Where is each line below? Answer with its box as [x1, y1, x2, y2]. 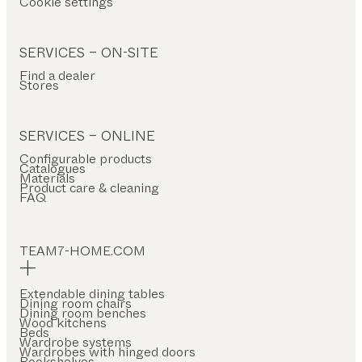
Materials [19, 168, 75, 187]
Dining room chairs [19, 293, 132, 313]
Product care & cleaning [19, 178, 159, 197]
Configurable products [19, 149, 152, 168]
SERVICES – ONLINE [19, 125, 155, 146]
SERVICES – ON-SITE [19, 42, 158, 63]
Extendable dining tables [19, 284, 165, 303]
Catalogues [19, 158, 86, 178]
